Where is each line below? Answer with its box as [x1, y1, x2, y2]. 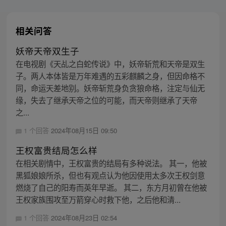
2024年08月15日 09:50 [50, 126, 117, 136]
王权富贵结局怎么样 [15, 144, 97, 157]
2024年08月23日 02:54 [50, 213, 117, 223]
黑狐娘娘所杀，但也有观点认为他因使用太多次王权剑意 [15, 169, 205, 181]
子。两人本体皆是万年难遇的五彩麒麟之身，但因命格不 [15, 70, 205, 82]
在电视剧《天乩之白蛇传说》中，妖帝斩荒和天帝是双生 [15, 58, 205, 70]
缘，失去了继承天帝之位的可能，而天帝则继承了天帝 [15, 94, 197, 106]
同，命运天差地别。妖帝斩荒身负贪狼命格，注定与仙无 [15, 82, 205, 94]
